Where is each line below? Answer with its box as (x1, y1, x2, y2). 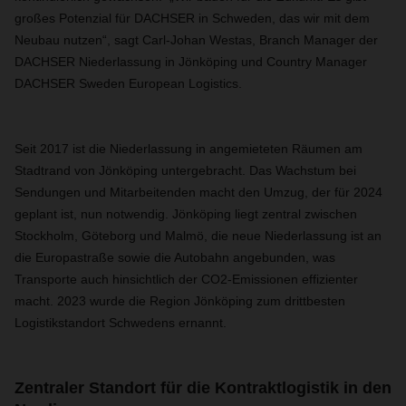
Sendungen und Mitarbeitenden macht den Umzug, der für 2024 (14, 185, 382, 199)
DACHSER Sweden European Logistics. (14, 76, 246, 91)
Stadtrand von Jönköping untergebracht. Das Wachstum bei (14, 163, 356, 178)
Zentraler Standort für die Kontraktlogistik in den (14, 379, 391, 397)
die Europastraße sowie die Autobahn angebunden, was (14, 250, 335, 265)
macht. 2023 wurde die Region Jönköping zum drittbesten (14, 294, 345, 308)
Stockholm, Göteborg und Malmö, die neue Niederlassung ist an (14, 228, 382, 243)
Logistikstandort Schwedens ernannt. (14, 315, 227, 330)
